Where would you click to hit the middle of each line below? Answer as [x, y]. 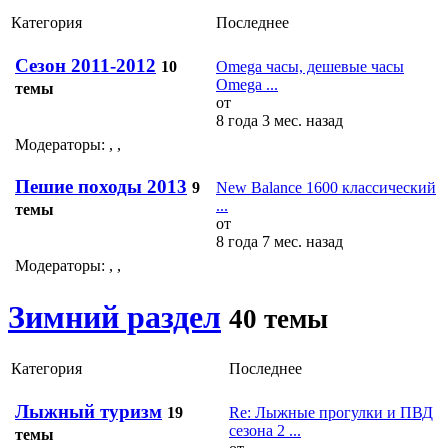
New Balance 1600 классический [326, 188]
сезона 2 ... [265, 431]
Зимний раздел [114, 316]
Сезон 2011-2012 [85, 65]
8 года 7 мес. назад [279, 242]
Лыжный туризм [88, 411]
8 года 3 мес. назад [279, 121]
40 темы [278, 318]
